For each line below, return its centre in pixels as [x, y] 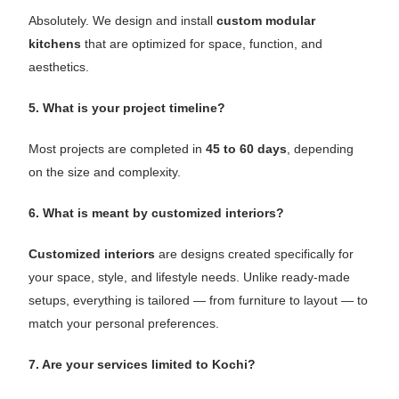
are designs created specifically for [255, 253]
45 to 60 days [247, 148]
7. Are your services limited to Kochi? [142, 364]
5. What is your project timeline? [127, 107]
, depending [321, 148]
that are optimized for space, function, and [202, 43]
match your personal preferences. [124, 323]
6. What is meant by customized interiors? [157, 212]
